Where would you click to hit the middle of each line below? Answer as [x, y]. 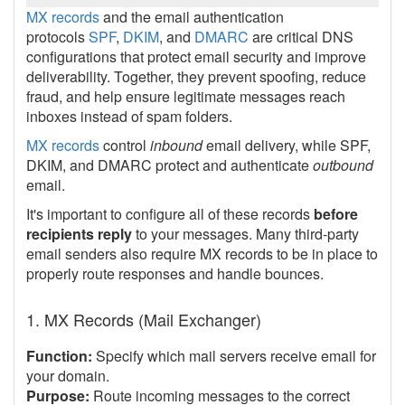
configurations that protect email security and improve [196, 57]
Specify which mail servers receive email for [234, 356]
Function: [59, 356]
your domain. [68, 376]
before [336, 214]
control [125, 145]
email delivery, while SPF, [287, 145]
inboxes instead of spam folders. [129, 116]
